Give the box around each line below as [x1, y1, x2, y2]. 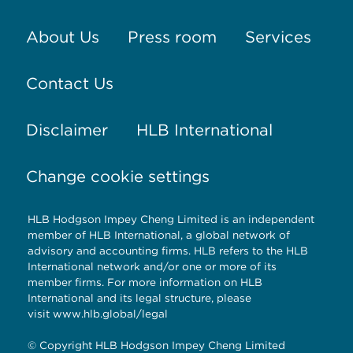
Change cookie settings [25, 166, 210, 186]
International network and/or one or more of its [28, 260, 277, 273]
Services [244, 27, 311, 46]
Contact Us [25, 73, 113, 93]
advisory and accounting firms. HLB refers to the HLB [28, 244, 308, 258]
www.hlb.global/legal [53, 307, 168, 321]
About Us [25, 27, 99, 46]
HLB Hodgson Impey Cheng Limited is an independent [28, 213, 314, 226]
